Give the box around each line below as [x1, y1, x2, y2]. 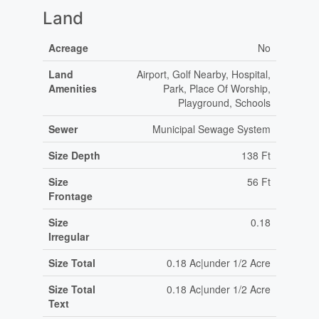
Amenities [48, 81, 97, 96]
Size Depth [48, 148, 100, 163]
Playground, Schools [177, 95, 271, 110]
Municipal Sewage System [152, 122, 271, 137]
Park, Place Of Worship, [162, 81, 271, 96]
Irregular [48, 229, 89, 244]
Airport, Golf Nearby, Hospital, [136, 67, 271, 82]
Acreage [48, 41, 88, 56]
